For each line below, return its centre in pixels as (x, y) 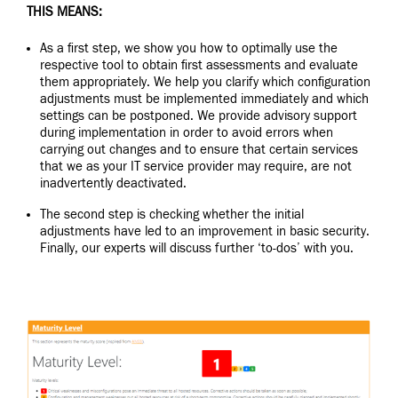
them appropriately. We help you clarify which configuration (205, 83)
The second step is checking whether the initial (172, 215)
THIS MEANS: (64, 12)
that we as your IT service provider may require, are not (196, 167)
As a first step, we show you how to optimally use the (189, 49)
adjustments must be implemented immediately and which (204, 99)
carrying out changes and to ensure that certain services (199, 150)
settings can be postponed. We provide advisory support (199, 116)
